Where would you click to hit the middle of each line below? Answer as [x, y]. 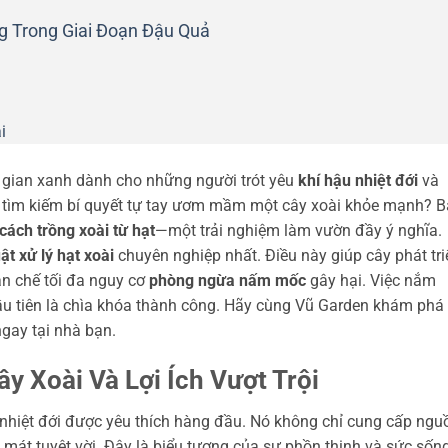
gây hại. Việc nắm [371, 280]
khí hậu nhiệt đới [358, 180]
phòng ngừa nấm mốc [227, 280]
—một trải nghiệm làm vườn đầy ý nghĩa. [298, 230]
